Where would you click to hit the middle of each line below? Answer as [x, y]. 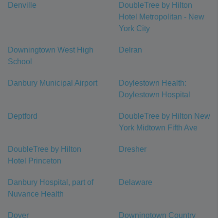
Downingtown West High [51, 50]
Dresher [133, 149]
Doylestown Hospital [154, 95]
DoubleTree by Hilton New [164, 116]
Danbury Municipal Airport [53, 83]
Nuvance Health [36, 194]
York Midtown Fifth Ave [158, 128]
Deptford [23, 116]
